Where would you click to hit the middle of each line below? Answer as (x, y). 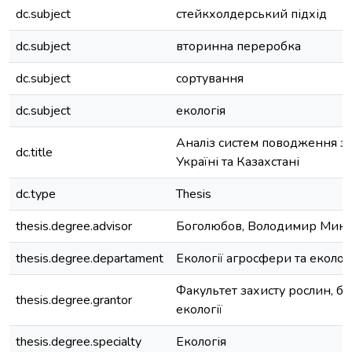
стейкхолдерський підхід (251, 14)
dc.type (36, 194)
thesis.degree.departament (90, 258)
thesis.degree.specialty (79, 342)
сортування (210, 79)
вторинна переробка (238, 46)
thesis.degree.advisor (74, 226)
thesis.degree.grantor (74, 300)
